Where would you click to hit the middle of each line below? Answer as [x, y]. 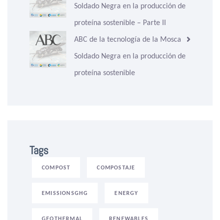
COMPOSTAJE [116, 168]
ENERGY [126, 193]
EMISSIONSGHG [65, 193]
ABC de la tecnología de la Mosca [128, 39]
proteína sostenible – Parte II [120, 23]
